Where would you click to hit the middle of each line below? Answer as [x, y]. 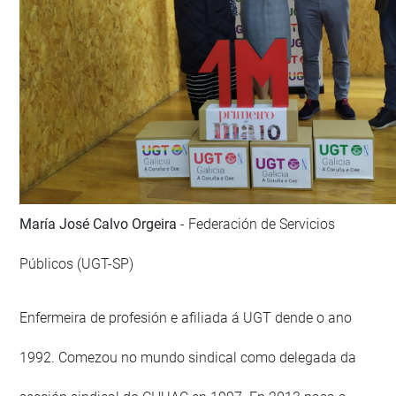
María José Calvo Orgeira [100, 225]
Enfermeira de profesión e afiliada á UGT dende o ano [186, 318]
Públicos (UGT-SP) [77, 264]
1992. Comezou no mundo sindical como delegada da [188, 358]
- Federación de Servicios [258, 225]
